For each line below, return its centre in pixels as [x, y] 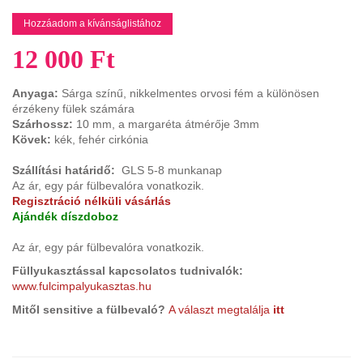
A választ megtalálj [216, 309]
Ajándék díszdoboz [65, 216]
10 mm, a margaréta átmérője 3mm [168, 124]
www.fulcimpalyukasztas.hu [82, 286]
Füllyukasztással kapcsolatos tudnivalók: [128, 270]
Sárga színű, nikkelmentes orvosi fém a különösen [189, 93]
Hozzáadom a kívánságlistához [92, 23]
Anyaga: [35, 93]
